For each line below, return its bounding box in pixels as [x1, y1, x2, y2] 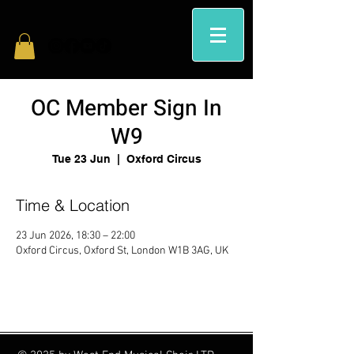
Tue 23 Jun [51, 153, 111, 166]
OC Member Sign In [31, 92, 222, 126]
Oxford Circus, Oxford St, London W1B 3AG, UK [16, 244, 228, 258]
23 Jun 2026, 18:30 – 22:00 [16, 229, 135, 243]
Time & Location [16, 195, 130, 216]
